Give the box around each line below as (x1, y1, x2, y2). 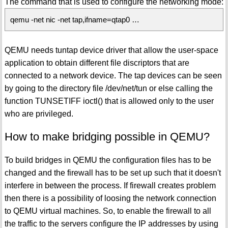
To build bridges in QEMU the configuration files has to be (4, 155, 211, 164)
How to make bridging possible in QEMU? (4, 130, 210, 143)
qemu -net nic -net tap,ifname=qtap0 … (10, 15, 139, 24)
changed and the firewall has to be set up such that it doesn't (4, 168, 221, 177)
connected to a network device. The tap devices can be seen (4, 71, 222, 80)
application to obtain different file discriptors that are (4, 58, 189, 67)
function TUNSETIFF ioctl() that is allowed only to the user (4, 96, 214, 105)
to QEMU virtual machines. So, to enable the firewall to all (4, 206, 211, 215)
